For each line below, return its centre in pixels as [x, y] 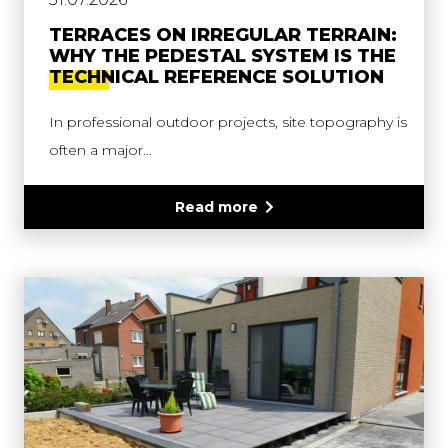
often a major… [100, 150]
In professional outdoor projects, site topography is [228, 122]
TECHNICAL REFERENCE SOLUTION [216, 77]
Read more [216, 207]
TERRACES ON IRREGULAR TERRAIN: [223, 35]
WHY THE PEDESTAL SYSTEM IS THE [222, 56]
